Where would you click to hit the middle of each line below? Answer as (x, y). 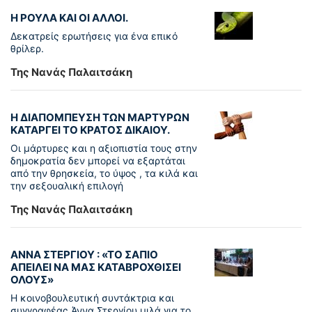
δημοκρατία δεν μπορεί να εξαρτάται (98, 160)
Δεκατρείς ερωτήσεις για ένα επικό (94, 36)
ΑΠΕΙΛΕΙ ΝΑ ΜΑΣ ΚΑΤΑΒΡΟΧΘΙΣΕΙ (96, 267)
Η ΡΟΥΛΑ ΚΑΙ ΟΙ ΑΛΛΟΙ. (69, 17)
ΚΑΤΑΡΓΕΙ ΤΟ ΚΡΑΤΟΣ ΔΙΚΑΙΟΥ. (90, 130)
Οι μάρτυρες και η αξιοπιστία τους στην (104, 148)
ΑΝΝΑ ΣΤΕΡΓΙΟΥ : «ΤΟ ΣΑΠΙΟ (84, 254)
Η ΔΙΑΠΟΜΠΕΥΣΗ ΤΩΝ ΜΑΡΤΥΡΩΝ (100, 117)
